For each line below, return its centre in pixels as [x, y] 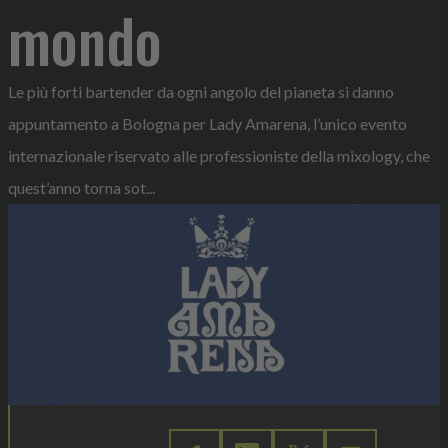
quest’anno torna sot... [81, 187]
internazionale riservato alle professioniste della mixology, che [219, 155]
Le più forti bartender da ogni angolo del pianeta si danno [201, 91]
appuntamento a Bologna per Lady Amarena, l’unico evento [207, 123]
